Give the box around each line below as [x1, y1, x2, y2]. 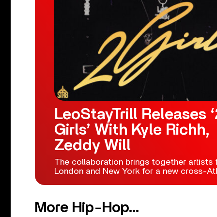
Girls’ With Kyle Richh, [54, 122, 210, 138]
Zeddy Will [54, 137, 131, 153]
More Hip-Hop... [35, 200, 139, 215]
